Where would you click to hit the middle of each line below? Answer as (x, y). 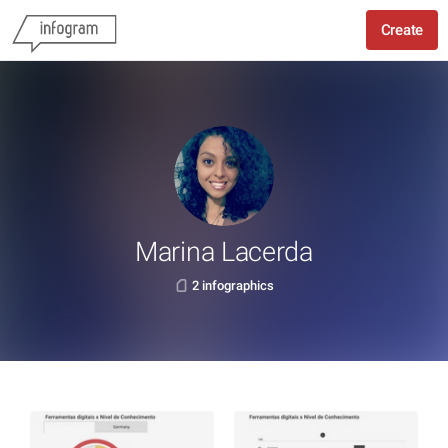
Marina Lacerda (224, 252)
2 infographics (232, 285)
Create (401, 30)
